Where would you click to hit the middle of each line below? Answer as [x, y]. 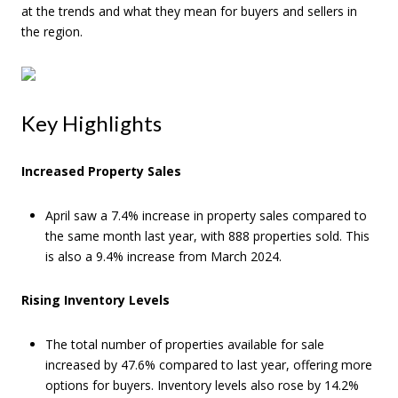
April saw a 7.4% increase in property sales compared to [206, 215]
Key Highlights [92, 123]
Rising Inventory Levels [96, 300]
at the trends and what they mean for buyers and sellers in [189, 11]
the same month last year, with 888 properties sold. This [207, 235]
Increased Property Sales [101, 171]
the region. [52, 32]
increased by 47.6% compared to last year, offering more [208, 364]
